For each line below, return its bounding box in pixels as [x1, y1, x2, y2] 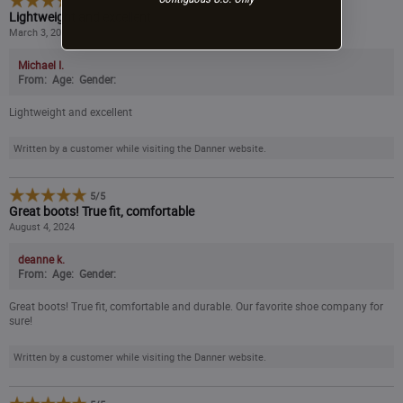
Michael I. [18, 57, 64, 72]
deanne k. [18, 251, 65, 266]
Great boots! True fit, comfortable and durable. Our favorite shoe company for [9, 298, 383, 313]
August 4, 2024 [9, 219, 75, 234]
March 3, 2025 [9, 25, 72, 40]
